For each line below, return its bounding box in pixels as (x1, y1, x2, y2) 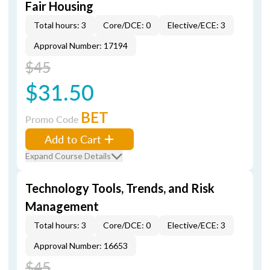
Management (25, 199, 99, 213)
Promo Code (25, 112, 81, 126)
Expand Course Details (25, 151, 111, 161)
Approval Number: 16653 (34, 240, 128, 251)
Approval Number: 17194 (34, 40, 128, 51)
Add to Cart (45, 131, 101, 146)
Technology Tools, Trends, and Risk (25, 181, 215, 195)
